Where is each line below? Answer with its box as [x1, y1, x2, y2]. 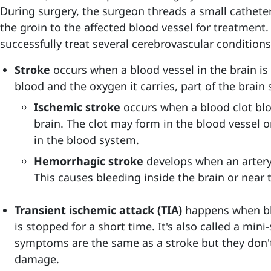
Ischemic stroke [34, 100, 120, 114]
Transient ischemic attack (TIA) [15, 203, 182, 217]
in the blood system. [34, 132, 142, 147]
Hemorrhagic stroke [34, 154, 143, 168]
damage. [15, 252, 59, 266]
